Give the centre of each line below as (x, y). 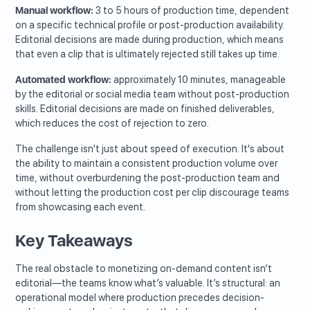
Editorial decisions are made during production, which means (150, 40)
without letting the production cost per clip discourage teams (153, 193)
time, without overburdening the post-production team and (148, 178)
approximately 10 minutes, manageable (199, 80)
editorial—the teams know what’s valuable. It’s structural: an (148, 283)
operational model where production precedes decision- (140, 298)
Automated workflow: (64, 80)
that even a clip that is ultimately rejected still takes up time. (148, 54)
